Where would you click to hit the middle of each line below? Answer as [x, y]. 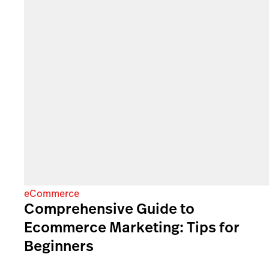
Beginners [59, 246]
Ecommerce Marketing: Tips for [132, 228]
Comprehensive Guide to [109, 209]
